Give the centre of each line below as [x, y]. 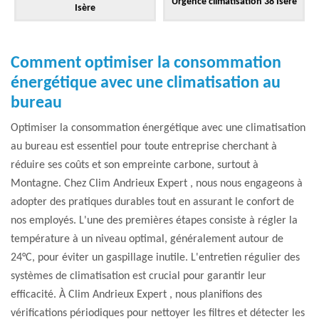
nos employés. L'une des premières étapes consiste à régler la [154, 221]
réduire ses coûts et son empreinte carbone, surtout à [135, 166]
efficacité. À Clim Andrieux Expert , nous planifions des [136, 295]
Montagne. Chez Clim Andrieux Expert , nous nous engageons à [157, 184]
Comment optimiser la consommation [146, 64]
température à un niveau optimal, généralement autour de [147, 240]
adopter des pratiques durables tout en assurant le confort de [152, 203]
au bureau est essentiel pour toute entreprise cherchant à [144, 147]
